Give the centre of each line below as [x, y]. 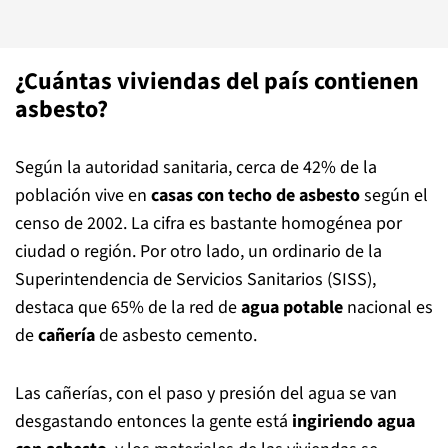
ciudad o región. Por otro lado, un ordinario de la [198, 251]
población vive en [83, 195]
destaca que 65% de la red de [128, 307]
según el [396, 195]
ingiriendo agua [353, 421]
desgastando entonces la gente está [153, 421]
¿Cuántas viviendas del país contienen [217, 81]
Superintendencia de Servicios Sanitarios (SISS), [195, 279]
